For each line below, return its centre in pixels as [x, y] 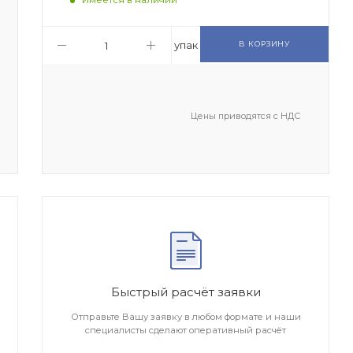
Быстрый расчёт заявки [186, 292]
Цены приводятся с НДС [245, 115]
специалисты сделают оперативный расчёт [186, 331]
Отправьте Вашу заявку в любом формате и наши [186, 317]
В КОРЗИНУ [264, 43]
